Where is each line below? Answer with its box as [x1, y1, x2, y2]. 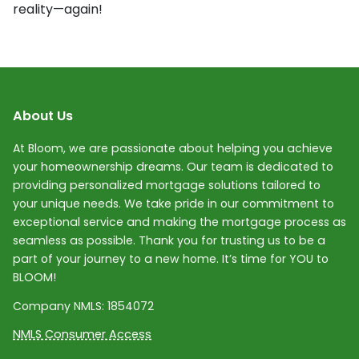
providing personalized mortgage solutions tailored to [13, 176, 321, 193]
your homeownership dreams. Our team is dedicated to [13, 158, 333, 175]
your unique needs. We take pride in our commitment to [13, 195, 334, 212]
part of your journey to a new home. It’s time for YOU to [13, 250, 329, 267]
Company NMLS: [13, 297, 107, 314]
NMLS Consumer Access [13, 326, 151, 343]
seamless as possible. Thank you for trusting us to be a [13, 232, 325, 248]
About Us [13, 106, 73, 125]
